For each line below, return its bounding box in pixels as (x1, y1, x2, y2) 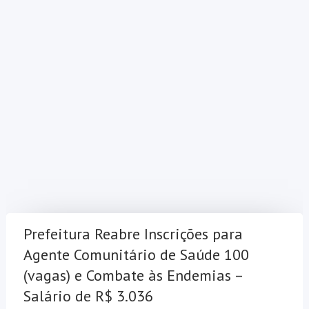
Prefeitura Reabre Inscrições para (23, 224, 243, 244)
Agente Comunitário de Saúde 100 (23, 245, 249, 265)
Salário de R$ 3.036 (23, 286, 153, 306)
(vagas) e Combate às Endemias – (23, 266, 243, 286)
